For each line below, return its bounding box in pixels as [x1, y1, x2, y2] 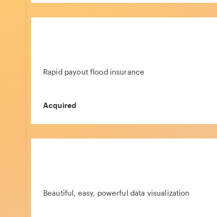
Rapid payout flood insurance [43, 67, 145, 76]
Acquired [43, 101, 77, 109]
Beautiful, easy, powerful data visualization [43, 188, 190, 197]
